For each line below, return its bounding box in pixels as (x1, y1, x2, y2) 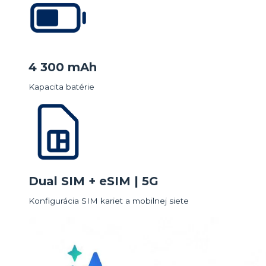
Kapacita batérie (28, 81, 94, 91)
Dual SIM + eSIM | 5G (28, 174, 159, 189)
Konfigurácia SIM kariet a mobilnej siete (28, 196, 189, 205)
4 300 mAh (28, 59, 97, 74)
